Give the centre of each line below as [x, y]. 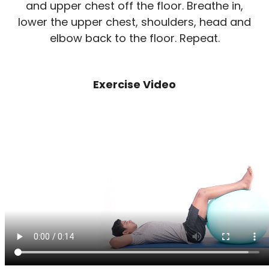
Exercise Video [134, 84]
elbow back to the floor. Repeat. [134, 38]
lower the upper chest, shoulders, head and [134, 22]
